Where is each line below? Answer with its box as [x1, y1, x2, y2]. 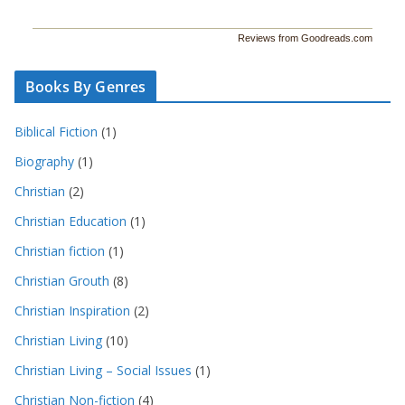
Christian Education [14, 212, 127, 230]
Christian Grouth [14, 271, 109, 289]
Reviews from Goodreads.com [238, 32, 372, 43]
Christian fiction [14, 241, 105, 259]
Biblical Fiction [14, 122, 98, 140]
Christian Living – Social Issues [14, 361, 192, 379]
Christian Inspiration [14, 301, 130, 319]
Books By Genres [25, 76, 146, 97]
